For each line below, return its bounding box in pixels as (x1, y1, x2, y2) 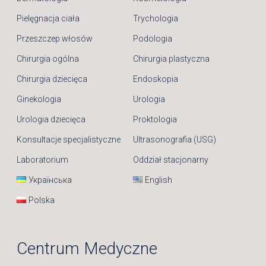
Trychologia (133, 13, 178, 23)
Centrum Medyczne (17, 238, 157, 258)
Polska (28, 195, 55, 205)
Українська (28, 175, 72, 185)
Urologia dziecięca (17, 114, 85, 124)
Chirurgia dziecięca (17, 74, 87, 84)
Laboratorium (17, 154, 68, 164)
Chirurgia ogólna (17, 53, 79, 64)
